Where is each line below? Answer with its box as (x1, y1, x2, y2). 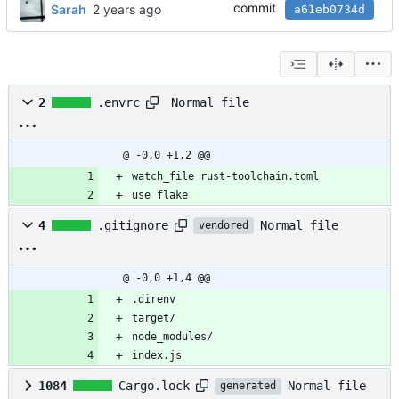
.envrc (97, 95, 140, 110)
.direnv (132, 293, 175, 306)
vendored (199, 219, 248, 232)
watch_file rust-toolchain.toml (132, 170, 319, 183)
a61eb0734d (294, 3, 365, 17)
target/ (132, 312, 175, 325)
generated (220, 379, 276, 393)
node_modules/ (132, 330, 213, 344)
